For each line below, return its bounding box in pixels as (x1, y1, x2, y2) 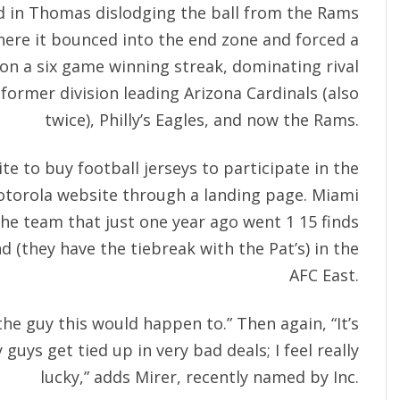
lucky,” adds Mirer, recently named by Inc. (40, 366, 359, 388)
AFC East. (289, 264, 359, 287)
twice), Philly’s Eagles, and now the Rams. (45, 109, 359, 131)
